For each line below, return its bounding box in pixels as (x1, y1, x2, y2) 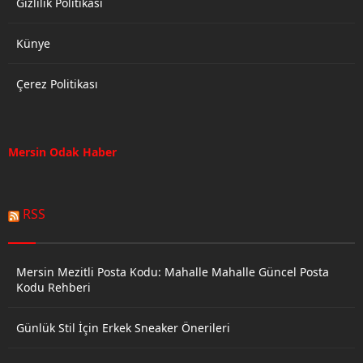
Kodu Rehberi (16, 279, 91, 295)
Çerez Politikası (16, 75, 98, 92)
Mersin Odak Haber (8, 143, 117, 160)
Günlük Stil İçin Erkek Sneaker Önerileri (16, 319, 230, 335)
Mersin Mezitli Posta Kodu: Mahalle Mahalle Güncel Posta (16, 263, 329, 280)
